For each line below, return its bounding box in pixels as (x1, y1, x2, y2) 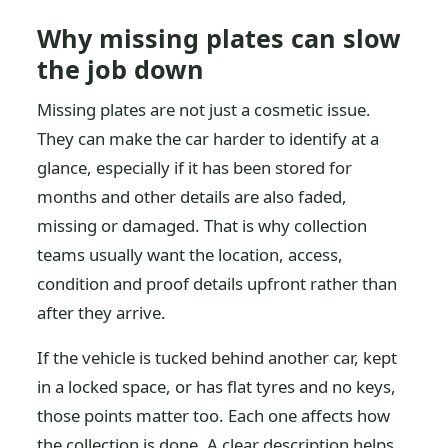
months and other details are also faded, (37, 185, 348, 208)
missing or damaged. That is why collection (37, 214, 368, 237)
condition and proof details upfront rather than (37, 272, 398, 295)
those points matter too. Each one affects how (37, 404, 391, 427)
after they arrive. (37, 301, 167, 324)
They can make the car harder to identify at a (37, 127, 380, 150)
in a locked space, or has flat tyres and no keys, (37, 375, 397, 398)
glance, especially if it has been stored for (37, 156, 353, 179)
